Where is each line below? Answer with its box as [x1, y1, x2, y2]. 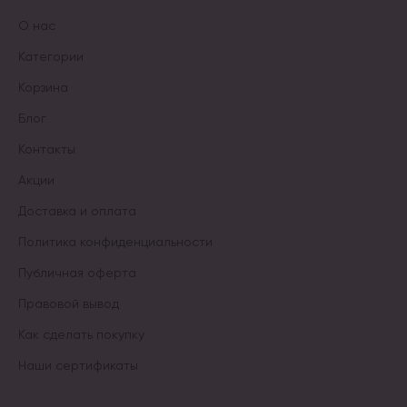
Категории [18, 48, 84, 64]
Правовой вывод [18, 295, 119, 311]
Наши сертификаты [18, 357, 138, 372]
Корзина [18, 79, 68, 94]
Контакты [18, 141, 75, 156]
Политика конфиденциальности [18, 233, 213, 249]
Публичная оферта [18, 264, 136, 280]
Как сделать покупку [18, 326, 144, 342]
